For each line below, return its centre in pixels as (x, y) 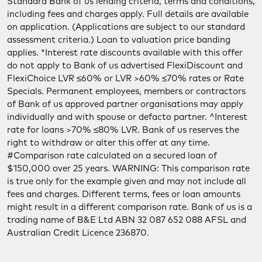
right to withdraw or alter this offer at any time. (108, 142)
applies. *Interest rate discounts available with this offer (125, 52)
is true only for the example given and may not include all (127, 181)
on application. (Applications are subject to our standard (126, 26)
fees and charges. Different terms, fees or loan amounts (124, 194)
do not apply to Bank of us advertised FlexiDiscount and (125, 65)
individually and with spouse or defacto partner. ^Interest (127, 116)
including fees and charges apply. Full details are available (128, 13)
